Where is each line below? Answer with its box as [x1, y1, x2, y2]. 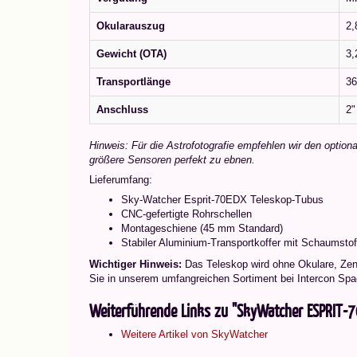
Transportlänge [96, 76, 171, 88]
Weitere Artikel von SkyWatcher [121, 328, 268, 340]
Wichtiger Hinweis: [89, 258, 182, 270]
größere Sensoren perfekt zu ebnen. [89, 154, 255, 166]
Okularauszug [96, 20, 165, 32]
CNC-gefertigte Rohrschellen [121, 208, 252, 220]
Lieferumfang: [89, 174, 152, 186]
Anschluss [96, 104, 148, 116]
